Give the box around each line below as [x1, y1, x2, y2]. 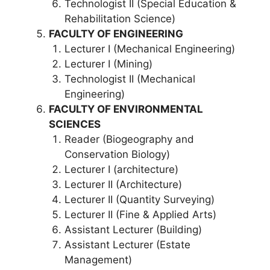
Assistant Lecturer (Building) [64, 223, 202, 236]
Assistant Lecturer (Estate [64, 238, 190, 251]
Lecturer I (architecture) [64, 163, 178, 175]
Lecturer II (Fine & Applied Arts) [64, 208, 216, 221]
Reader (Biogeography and [64, 133, 194, 145]
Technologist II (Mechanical [64, 72, 195, 85]
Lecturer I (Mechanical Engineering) [64, 42, 235, 55]
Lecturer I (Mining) [64, 57, 152, 70]
